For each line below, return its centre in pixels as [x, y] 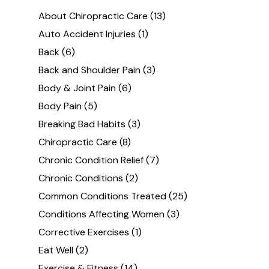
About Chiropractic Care [93, 16]
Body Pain [60, 106]
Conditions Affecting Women [102, 214]
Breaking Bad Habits [82, 124]
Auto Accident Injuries [87, 34]
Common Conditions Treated [103, 196]
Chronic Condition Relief [91, 160]
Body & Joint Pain [77, 88]
